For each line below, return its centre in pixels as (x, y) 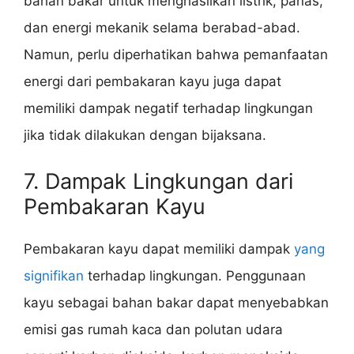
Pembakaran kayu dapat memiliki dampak (159, 249)
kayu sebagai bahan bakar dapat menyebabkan (176, 302)
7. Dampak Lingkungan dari (158, 181)
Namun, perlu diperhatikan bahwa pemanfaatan (176, 55)
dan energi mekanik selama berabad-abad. (162, 28)
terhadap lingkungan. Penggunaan (195, 275)
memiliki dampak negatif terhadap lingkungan (168, 109)
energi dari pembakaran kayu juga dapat (153, 82)
